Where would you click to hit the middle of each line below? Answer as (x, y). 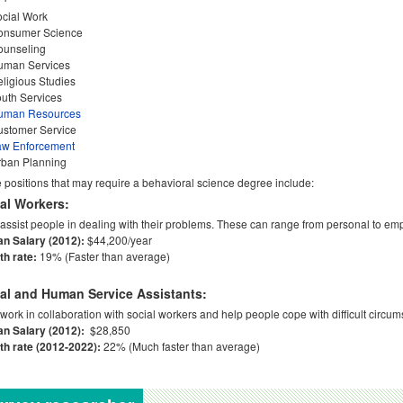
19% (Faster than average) (103, 256)
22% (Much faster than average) (180, 346)
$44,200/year (120, 240)
